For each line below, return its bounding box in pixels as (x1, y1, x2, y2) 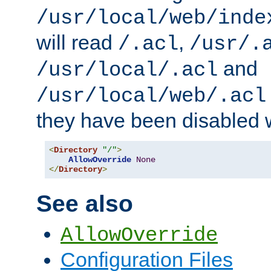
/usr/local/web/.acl (36, 84, 266, 108)
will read (36, 30, 118, 54)
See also (36, 191, 133, 217)
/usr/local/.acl (36, 58, 218, 82)
